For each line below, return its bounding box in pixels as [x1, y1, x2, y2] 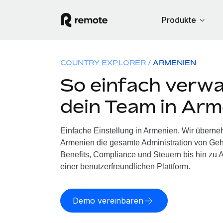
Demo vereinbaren [72, 196, 143, 206]
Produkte [161, 15, 196, 25]
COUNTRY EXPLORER [60, 58, 146, 67]
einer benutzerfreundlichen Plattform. [60, 162, 190, 171]
